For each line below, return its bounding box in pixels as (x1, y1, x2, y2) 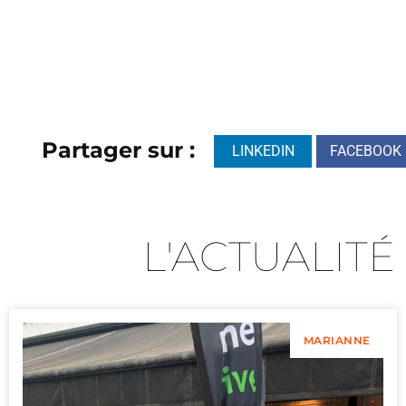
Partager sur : (42, 137, 196, 164)
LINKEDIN (231, 141, 295, 159)
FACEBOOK (329, 141, 401, 159)
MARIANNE (303, 333, 371, 347)
